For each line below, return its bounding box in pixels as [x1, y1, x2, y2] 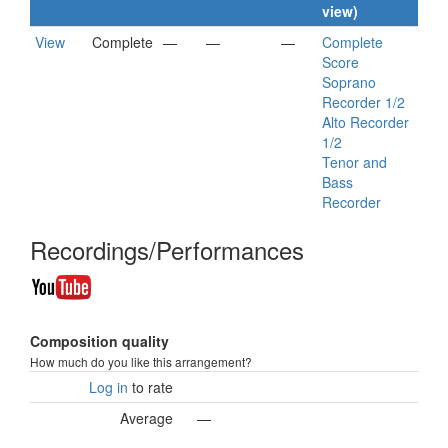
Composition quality [30, 331, 169, 351]
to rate [128, 377, 173, 397]
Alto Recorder [322, 112, 409, 132]
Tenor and [322, 152, 387, 172]
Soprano [322, 72, 376, 92]
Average [120, 408, 173, 428]
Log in [89, 377, 128, 397]
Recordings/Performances [30, 232, 304, 267]
